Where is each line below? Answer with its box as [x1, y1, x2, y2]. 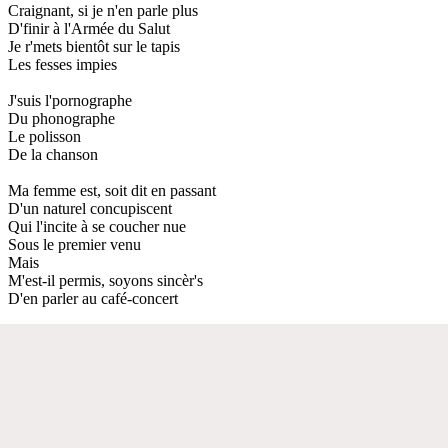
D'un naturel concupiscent [8, 199, 172, 217]
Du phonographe [8, 109, 115, 127]
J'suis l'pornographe [8, 91, 132, 109]
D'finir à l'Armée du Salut [8, 19, 170, 37]
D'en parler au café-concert [8, 289, 178, 307]
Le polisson [8, 127, 81, 145]
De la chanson [8, 145, 98, 163]
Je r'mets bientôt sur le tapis [8, 37, 180, 55]
